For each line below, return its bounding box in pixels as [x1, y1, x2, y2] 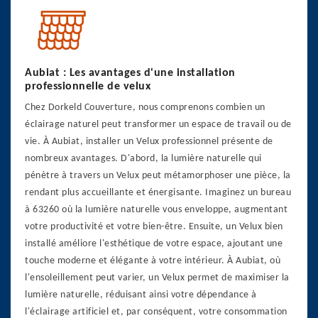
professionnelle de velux [25, 81, 150, 92]
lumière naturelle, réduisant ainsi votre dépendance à [25, 290, 257, 300]
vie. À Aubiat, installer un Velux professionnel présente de [25, 136, 273, 147]
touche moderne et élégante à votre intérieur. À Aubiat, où [25, 256, 280, 266]
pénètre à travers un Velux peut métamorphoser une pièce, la [25, 170, 291, 181]
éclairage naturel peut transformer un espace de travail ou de [25, 119, 292, 130]
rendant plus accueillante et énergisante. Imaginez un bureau [25, 187, 291, 198]
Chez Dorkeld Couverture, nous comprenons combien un [25, 102, 265, 113]
